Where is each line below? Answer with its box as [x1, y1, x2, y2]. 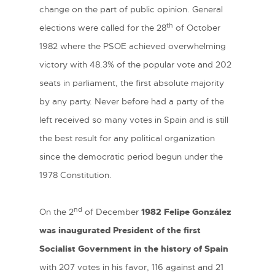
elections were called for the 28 [39, 22, 166, 34]
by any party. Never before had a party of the [39, 96, 224, 107]
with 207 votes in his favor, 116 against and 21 [39, 261, 223, 273]
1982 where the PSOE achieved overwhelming [39, 41, 226, 52]
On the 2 [39, 206, 74, 218]
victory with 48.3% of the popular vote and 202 [39, 59, 231, 71]
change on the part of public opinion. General [39, 4, 223, 15]
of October [173, 22, 220, 34]
